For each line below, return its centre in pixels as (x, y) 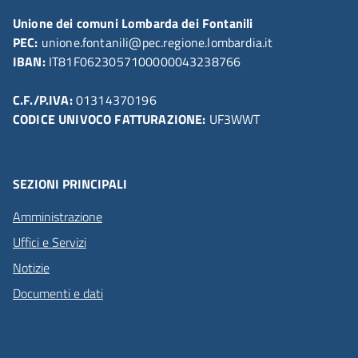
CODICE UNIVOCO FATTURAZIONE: (109, 119)
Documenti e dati (58, 293)
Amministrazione (58, 217)
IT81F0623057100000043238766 (143, 62)
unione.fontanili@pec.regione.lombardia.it (155, 42)
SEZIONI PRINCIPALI (70, 184)
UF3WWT (233, 119)
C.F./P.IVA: (43, 100)
